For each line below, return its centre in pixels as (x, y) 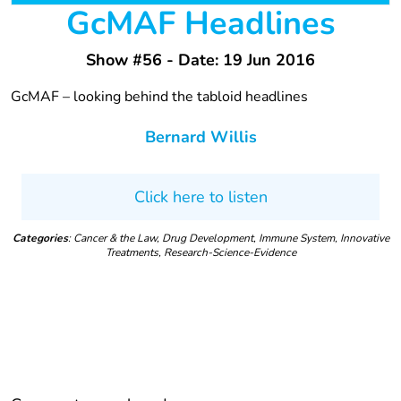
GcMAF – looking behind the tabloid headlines (159, 97)
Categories (40, 239)
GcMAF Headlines (200, 24)
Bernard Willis (200, 137)
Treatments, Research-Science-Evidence (200, 253)
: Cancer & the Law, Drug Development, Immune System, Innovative (228, 239)
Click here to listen (200, 197)
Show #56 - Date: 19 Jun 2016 (200, 60)
